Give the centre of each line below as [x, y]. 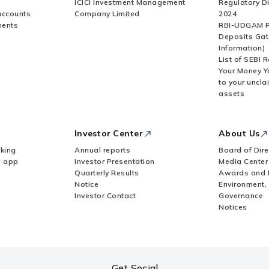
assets [231, 93]
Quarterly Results [107, 173]
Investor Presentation [115, 161]
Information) [242, 48]
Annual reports [102, 150]
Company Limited [107, 14]
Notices [233, 207]
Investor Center [109, 133]
